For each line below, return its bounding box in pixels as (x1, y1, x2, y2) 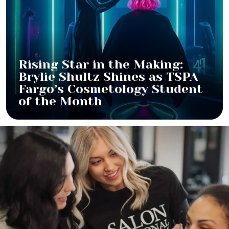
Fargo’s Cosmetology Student (18, 82, 203, 97)
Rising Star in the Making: (18, 57, 183, 72)
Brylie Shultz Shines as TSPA (18, 70, 198, 84)
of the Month (18, 94, 102, 109)
